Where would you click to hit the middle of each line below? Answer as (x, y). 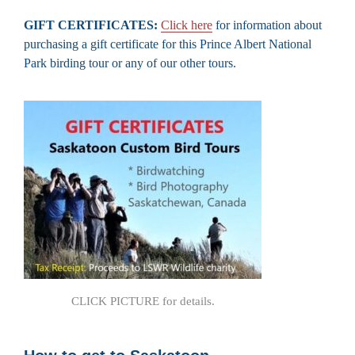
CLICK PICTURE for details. (143, 301)
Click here (187, 25)
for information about (267, 25)
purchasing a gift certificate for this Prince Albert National (168, 44)
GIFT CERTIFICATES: (91, 25)
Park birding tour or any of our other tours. (130, 63)
